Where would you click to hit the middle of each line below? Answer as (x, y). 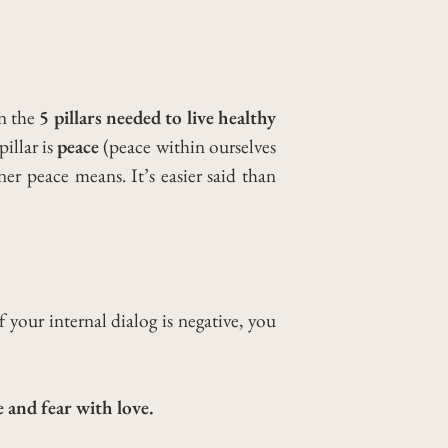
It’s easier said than (204, 175)
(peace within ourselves (188, 146)
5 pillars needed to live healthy (158, 117)
